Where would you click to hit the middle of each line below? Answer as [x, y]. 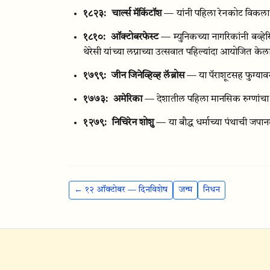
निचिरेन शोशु [133, 123]
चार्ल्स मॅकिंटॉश [137, 14]
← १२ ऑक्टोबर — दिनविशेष [121, 190]
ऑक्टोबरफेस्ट [135, 37]
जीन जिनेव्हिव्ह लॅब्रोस [148, 76]
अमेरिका [128, 99]
